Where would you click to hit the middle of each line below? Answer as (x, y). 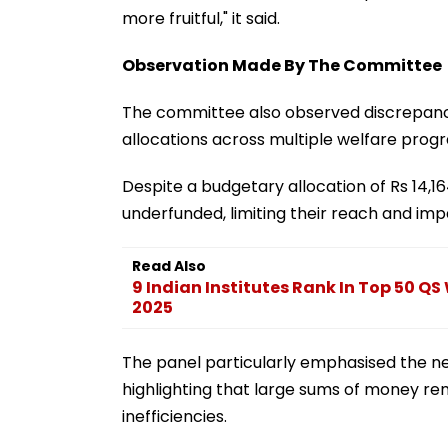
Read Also (169, 265)
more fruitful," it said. (201, 18)
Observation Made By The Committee (282, 65)
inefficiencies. (174, 416)
